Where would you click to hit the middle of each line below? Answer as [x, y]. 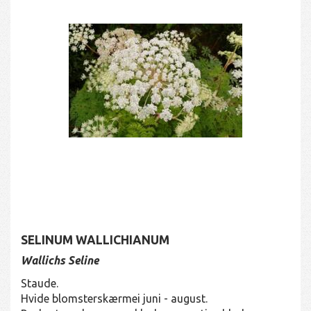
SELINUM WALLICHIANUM [95, 239]
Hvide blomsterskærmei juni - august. [114, 298]
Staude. [40, 283]
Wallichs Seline [60, 260]
